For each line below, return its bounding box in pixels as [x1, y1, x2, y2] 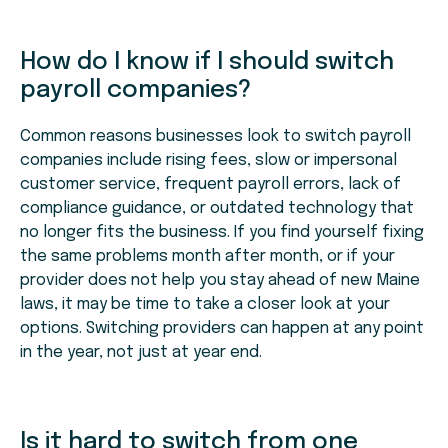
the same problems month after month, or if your [20, 248, 395, 266]
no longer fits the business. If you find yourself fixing [20, 224, 424, 242]
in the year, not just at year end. [20, 344, 262, 362]
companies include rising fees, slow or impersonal [20, 152, 397, 170]
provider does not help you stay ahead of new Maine [20, 272, 420, 290]
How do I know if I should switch [20, 50, 394, 76]
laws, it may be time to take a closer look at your [20, 296, 390, 314]
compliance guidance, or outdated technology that [20, 200, 414, 218]
